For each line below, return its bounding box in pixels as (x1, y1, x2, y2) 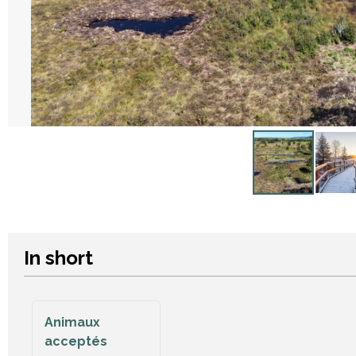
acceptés (44, 334, 107, 349)
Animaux (44, 315, 100, 330)
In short (24, 246, 93, 269)
